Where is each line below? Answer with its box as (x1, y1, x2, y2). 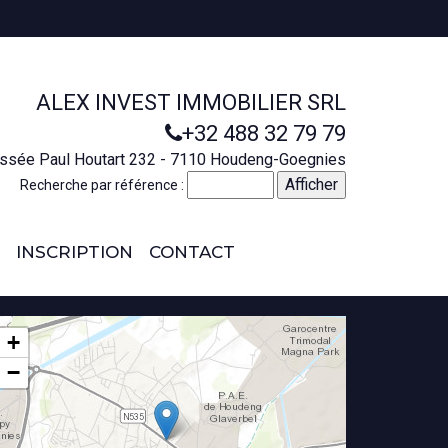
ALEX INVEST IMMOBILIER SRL (36, 90, 346, 115)
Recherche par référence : (20, 177, 187, 193)
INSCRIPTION (15, 242, 133, 262)
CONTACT (148, 242, 235, 262)
